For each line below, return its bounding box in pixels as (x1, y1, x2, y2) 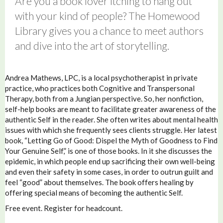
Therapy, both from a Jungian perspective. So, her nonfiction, (5, 94, 203, 103)
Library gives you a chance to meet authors (15, 24, 204, 37)
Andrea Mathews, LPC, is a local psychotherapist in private (5, 73, 198, 82)
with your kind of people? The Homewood (15, 9, 200, 22)
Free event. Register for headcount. (5, 203, 122, 213)
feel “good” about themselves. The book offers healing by (5, 177, 194, 187)
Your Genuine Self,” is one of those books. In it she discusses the (5, 146, 212, 155)
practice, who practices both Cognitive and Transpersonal (5, 83, 195, 93)
